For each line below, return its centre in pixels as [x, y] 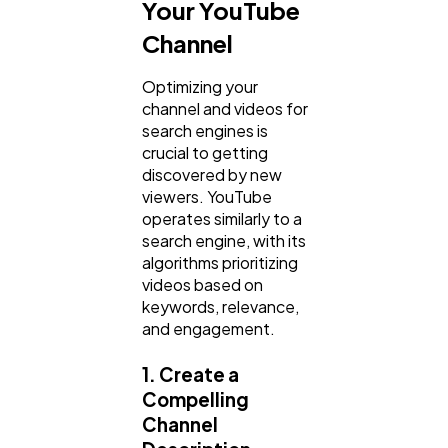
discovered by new [212, 175]
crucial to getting [205, 153]
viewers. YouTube [207, 197]
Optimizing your [200, 87]
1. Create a [190, 374]
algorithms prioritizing [220, 263]
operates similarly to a [222, 219]
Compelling [195, 399]
